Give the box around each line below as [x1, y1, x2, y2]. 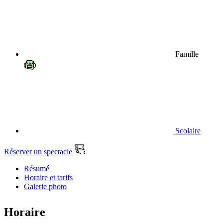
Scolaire [173, 126, 201, 135]
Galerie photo [24, 182, 67, 191]
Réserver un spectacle [4, 147, 74, 156]
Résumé [24, 164, 49, 173]
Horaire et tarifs [24, 173, 73, 182]
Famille [173, 50, 199, 59]
